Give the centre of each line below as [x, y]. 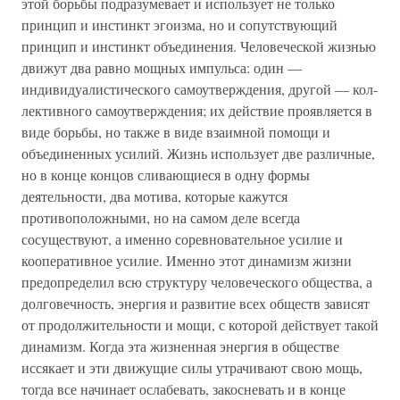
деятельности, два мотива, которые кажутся [154, 196]
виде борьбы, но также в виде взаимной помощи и [176, 132]
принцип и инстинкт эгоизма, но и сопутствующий [179, 25]
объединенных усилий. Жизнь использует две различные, [198, 153]
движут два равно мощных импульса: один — [162, 67]
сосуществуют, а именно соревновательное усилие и [182, 239]
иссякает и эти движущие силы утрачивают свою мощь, [192, 367]
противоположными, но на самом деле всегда [161, 217]
